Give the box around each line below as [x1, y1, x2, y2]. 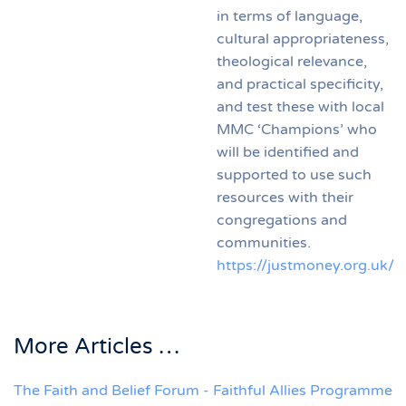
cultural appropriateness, [217, 29, 389, 48]
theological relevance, [217, 52, 367, 71]
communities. [217, 233, 311, 252]
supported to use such [217, 165, 372, 184]
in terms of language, [217, 6, 362, 25]
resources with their [217, 188, 353, 207]
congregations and [217, 210, 347, 229]
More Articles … [14, 333, 179, 360]
